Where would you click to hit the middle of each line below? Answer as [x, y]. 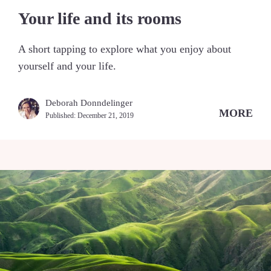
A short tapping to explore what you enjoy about [125, 49]
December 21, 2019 [106, 115]
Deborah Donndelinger [89, 103]
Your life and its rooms [100, 18]
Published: [61, 115]
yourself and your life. [67, 66]
